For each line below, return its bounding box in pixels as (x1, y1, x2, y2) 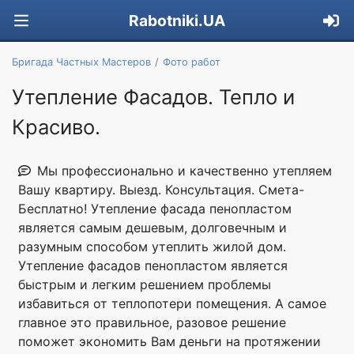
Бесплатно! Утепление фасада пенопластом (18, 200, 292, 217)
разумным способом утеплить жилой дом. (18, 238, 286, 254)
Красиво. (12, 114, 100, 139)
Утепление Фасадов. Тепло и (12, 84, 295, 109)
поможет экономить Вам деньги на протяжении (18, 333, 321, 349)
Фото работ (162, 55, 220, 68)
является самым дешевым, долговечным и (18, 219, 287, 235)
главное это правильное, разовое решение (18, 314, 286, 330)
